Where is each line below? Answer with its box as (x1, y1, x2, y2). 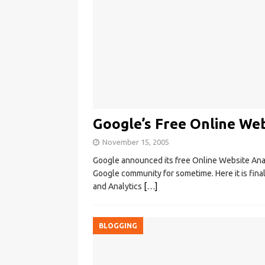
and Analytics (93, 182, 144, 192)
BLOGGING (99, 222, 137, 230)
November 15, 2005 (102, 138, 169, 147)
